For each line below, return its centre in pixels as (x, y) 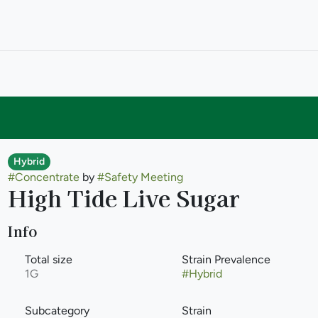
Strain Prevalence (226, 259)
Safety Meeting (143, 177)
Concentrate (47, 177)
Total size (48, 259)
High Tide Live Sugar (124, 197)
